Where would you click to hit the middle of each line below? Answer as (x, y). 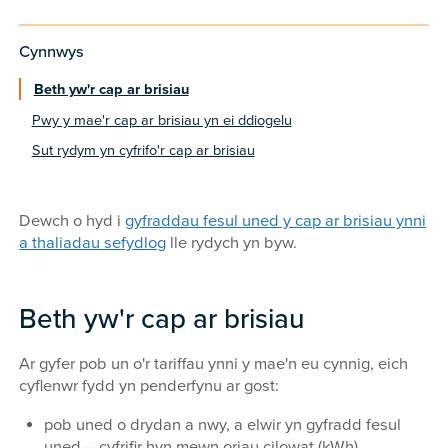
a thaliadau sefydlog (93, 242)
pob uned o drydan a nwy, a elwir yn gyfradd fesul (222, 424)
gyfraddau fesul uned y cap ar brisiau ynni (276, 220)
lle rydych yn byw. (232, 242)
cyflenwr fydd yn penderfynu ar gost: (149, 386)
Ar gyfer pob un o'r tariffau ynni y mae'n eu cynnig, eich (214, 364)
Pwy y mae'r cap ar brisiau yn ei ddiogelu (161, 120)
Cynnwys (52, 51)
